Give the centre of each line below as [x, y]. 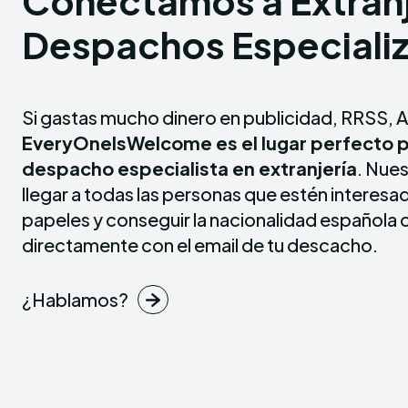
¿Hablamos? [75, 300]
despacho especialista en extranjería [189, 168]
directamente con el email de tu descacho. [200, 245]
